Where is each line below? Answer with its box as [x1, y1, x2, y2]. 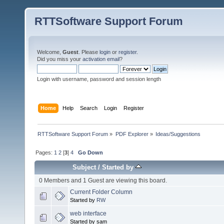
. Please [78, 49, 99, 55]
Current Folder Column [70, 188, 132, 195]
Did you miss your [37, 56, 82, 62]
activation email [82, 56, 119, 62]
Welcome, [37, 49, 62, 55]
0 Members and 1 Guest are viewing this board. [38, 176, 167, 184]
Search [80, 104, 98, 111]
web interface [70, 209, 106, 217]
